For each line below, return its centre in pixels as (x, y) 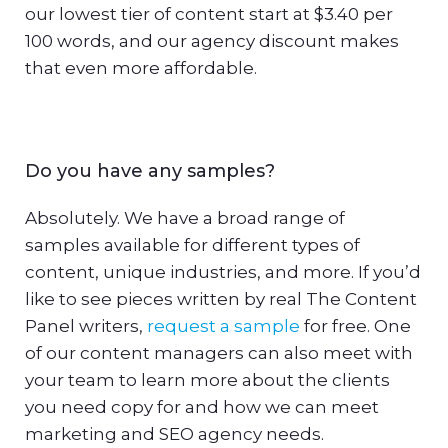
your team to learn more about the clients (207, 380)
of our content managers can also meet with (219, 353)
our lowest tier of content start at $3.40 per (209, 13)
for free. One (355, 326)
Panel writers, (86, 326)
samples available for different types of (192, 245)
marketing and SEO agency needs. (174, 434)
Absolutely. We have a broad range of (185, 218)
